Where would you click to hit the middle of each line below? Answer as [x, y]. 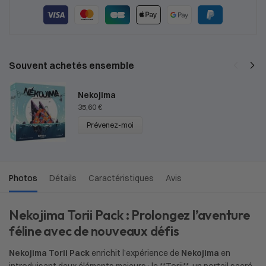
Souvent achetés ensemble [72, 65]
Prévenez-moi [110, 125]
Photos [23, 178]
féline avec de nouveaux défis [94, 231]
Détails [63, 178]
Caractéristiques [121, 178]
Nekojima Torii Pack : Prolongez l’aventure [129, 215]
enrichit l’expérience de [135, 253]
